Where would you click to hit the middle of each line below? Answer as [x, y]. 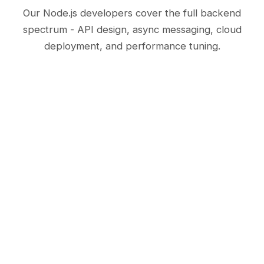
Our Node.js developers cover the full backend [132, 13]
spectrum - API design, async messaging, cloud [132, 30]
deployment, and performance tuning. [132, 46]
